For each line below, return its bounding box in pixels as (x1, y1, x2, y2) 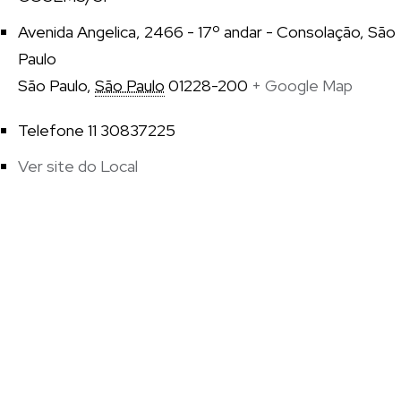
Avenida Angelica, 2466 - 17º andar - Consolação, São (18, 21, 396, 43)
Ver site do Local (18, 156, 138, 177)
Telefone (18, 120, 84, 141)
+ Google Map (252, 75, 353, 97)
